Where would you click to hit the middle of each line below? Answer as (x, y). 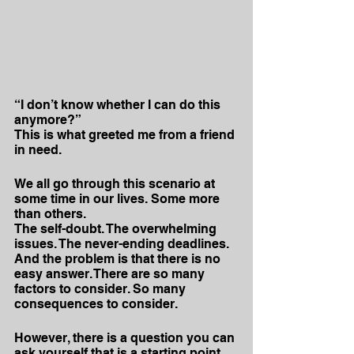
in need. (38, 150)
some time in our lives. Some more (119, 199)
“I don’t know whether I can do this (119, 105)
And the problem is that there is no (119, 259)
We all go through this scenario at (116, 184)
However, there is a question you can (126, 338)
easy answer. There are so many (111, 274)
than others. (50, 214)
